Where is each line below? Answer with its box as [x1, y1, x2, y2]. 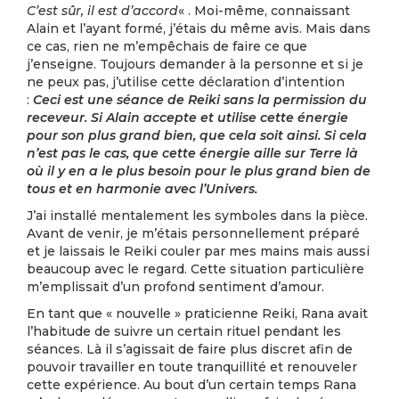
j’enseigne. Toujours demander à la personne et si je [27, 56, 363, 72]
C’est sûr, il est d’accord [27, 3, 178, 19]
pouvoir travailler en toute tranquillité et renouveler [27, 359, 357, 375]
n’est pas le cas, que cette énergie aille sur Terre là [27, 145, 358, 161]
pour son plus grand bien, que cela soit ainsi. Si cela [27, 127, 367, 143]
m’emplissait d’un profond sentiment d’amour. [27, 279, 324, 295]
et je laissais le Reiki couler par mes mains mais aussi [27, 243, 370, 259]
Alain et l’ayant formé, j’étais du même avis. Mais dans [27, 20, 370, 37]
